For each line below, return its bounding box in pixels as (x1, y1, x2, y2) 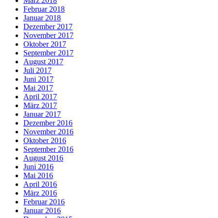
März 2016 (23, 188, 57, 197)
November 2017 (23, 31, 73, 39)
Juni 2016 (23, 162, 54, 171)
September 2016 (23, 145, 73, 153)
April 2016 (23, 180, 57, 188)
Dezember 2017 (23, 22, 73, 31)
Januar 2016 (23, 206, 61, 215)
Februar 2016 (23, 197, 65, 206)
